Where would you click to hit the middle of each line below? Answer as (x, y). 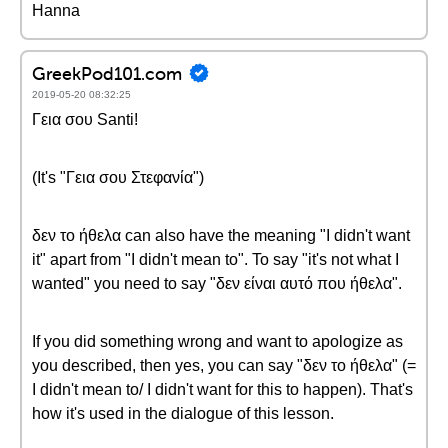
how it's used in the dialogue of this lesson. (183, 413)
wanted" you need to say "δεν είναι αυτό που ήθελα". (217, 283)
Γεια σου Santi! (85, 119)
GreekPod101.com (107, 73)
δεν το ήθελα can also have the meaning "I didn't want (221, 235)
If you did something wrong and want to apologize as (217, 341)
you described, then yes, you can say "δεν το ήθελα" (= (224, 365)
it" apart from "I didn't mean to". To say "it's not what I (215, 259)
